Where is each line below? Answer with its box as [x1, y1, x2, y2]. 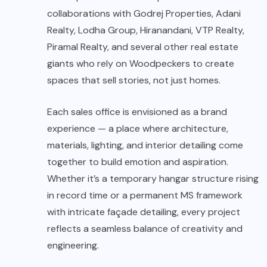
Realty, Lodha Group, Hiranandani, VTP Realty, [47, 23, 244, 36]
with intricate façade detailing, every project [47, 205, 240, 218]
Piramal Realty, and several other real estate [47, 40, 238, 53]
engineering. [47, 238, 99, 252]
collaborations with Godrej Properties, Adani [47, 7, 241, 20]
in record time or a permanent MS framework [47, 188, 243, 201]
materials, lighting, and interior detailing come [47, 138, 243, 151]
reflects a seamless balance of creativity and [47, 222, 243, 235]
